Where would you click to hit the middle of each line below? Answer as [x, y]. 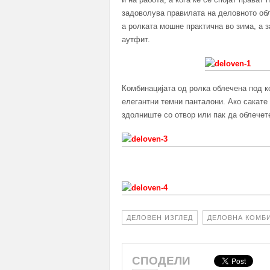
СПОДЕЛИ [163, 261]
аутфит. [136, 40]
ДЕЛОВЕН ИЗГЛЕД [160, 218]
